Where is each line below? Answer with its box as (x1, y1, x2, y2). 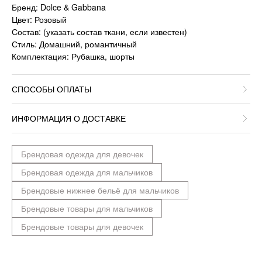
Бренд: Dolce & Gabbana (12, 1, 106, 13)
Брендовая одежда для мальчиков (21, 166, 153, 178)
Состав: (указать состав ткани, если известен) (12, 26, 187, 38)
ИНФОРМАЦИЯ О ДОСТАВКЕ (12, 112, 126, 125)
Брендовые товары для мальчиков (21, 202, 153, 215)
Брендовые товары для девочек (21, 220, 143, 233)
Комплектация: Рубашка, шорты (12, 50, 135, 63)
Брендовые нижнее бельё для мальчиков (21, 184, 179, 196)
